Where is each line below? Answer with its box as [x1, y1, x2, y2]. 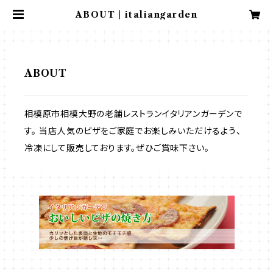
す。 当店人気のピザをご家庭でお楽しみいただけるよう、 [24, 126, 241, 136]
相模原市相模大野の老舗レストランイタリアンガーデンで [24, 108, 243, 119]
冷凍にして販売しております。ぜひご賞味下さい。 [24, 143, 210, 154]
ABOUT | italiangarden [75, 9, 198, 20]
